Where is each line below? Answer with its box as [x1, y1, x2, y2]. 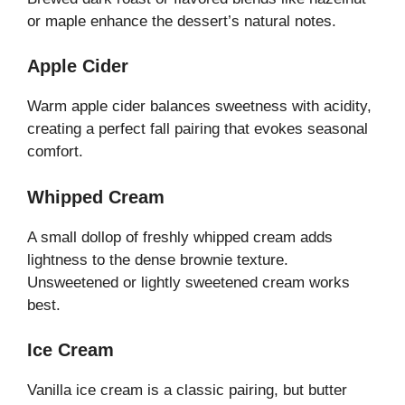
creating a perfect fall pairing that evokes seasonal [27, 120, 368, 138]
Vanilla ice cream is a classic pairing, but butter [27, 381, 347, 400]
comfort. [27, 143, 83, 161]
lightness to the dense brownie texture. [27, 250, 288, 268]
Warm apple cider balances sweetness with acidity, [27, 98, 372, 116]
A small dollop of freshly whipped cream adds [27, 228, 333, 246]
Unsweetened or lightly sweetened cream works [27, 273, 350, 291]
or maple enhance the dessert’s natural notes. [27, 12, 336, 30]
